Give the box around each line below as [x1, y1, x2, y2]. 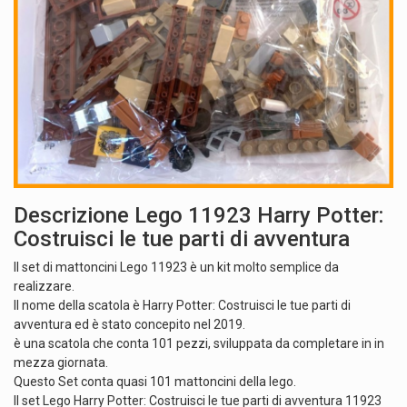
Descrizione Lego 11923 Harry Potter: [14, 202, 383, 228]
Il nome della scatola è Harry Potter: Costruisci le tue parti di [14, 297, 351, 313]
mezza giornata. [14, 354, 108, 370]
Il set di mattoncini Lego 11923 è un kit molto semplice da [14, 259, 339, 274]
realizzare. [14, 278, 74, 293]
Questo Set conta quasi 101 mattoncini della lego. [14, 373, 296, 389]
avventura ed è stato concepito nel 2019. [14, 316, 245, 332]
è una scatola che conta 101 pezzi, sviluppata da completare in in [14, 335, 384, 351]
